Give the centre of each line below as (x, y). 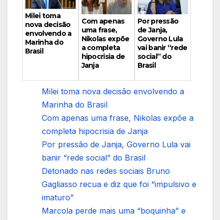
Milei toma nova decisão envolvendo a (113, 92)
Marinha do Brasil (75, 105)
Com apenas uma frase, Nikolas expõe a (118, 118)
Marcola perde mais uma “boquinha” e (114, 211)
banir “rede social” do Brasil (94, 158)
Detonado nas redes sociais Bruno (106, 171)
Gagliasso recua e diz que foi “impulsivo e (119, 184)
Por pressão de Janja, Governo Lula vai (116, 145)
